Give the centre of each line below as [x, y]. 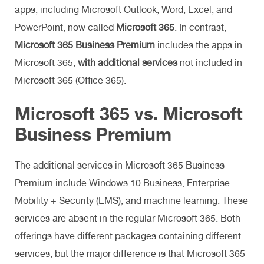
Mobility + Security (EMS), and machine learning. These [131, 200]
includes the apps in [199, 45]
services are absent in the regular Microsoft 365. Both [128, 218]
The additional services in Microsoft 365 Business [120, 165]
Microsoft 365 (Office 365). [70, 80]
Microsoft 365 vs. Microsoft [129, 113]
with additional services [128, 62]
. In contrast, [200, 27]
